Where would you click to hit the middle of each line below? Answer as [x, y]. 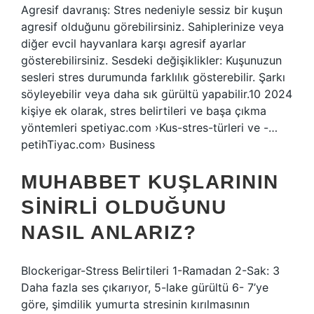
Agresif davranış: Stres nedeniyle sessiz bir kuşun [152, 10]
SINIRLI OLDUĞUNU [124, 207]
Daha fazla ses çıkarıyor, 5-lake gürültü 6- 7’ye [145, 287]
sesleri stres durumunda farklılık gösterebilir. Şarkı [153, 77]
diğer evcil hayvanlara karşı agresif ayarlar [134, 43]
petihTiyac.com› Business [88, 144]
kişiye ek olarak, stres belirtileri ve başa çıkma [144, 111]
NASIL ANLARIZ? [109, 232]
